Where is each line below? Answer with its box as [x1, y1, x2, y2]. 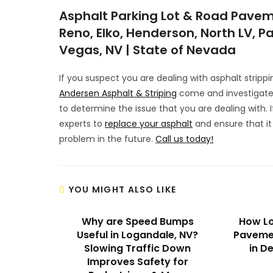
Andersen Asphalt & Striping [59, 87, 177, 99]
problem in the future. [59, 132, 156, 145]
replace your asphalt [105, 117, 193, 130]
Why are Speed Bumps [81, 214, 194, 229]
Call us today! [155, 132, 214, 145]
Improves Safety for [87, 254, 188, 269]
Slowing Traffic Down [84, 241, 191, 255]
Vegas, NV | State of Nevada [59, 41, 236, 58]
